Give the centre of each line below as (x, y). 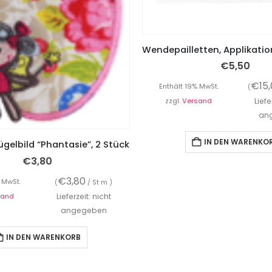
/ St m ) (99, 182)
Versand (197, 100)
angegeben (83, 210)
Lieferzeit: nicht (83, 196)
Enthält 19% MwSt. (189, 86)
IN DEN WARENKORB (43, 237)
